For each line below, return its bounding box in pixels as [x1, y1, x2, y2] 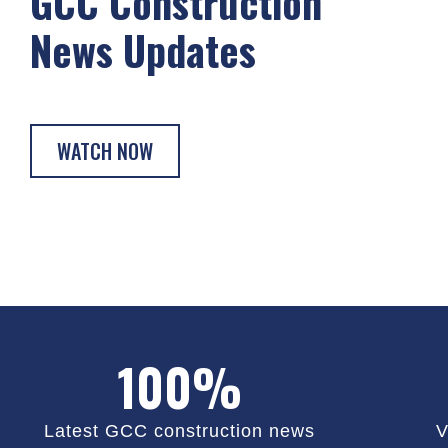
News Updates [30, 20, 256, 80]
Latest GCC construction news [43, 421, 315, 441]
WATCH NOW [57, 136, 153, 166]
